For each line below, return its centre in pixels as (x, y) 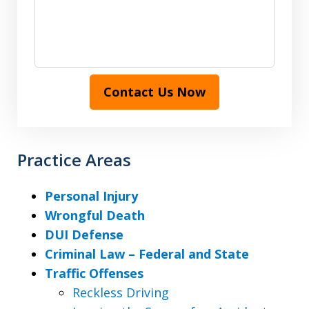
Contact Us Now (154, 92)
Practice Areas (74, 160)
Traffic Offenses (94, 273)
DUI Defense (84, 235)
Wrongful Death (95, 216)
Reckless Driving (121, 293)
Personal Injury (91, 196)
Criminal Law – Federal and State (147, 254)
